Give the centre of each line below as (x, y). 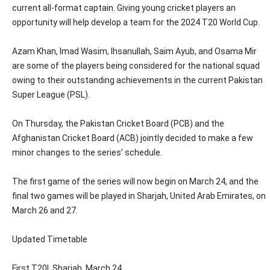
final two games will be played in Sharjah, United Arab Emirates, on (139, 196)
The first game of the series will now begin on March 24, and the (135, 181)
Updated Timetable (50, 239)
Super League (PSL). (51, 94)
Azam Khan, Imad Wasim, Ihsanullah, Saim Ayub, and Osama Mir (134, 51)
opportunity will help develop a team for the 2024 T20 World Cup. (136, 22)
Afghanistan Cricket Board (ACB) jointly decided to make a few (133, 138)
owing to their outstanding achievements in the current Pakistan (137, 80)
